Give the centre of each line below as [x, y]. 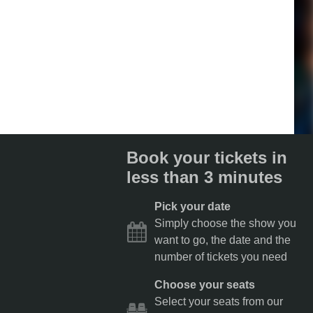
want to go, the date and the [223, 240]
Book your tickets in [207, 158]
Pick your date [193, 206]
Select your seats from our [219, 301]
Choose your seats [205, 285]
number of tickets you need [221, 257]
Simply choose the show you [226, 223]
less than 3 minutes [205, 177]
